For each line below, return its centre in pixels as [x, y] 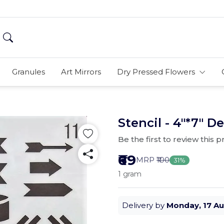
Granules [28, 72]
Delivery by [144, 205]
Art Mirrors [81, 72]
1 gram [130, 174]
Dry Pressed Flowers [157, 72]
